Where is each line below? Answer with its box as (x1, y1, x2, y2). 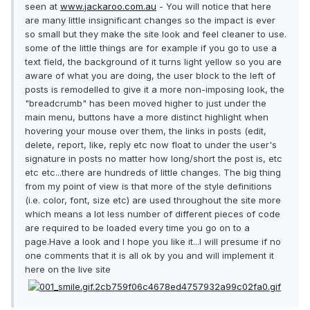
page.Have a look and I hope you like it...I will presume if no (25, 236, 281, 248)
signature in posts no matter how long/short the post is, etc (25, 153, 282, 165)
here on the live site (25, 264, 111, 275)
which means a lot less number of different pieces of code (25, 208, 280, 220)
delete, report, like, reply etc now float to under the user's (25, 139, 277, 151)
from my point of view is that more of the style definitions (25, 181, 272, 192)
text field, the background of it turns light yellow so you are (25, 56, 282, 68)
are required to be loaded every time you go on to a (25, 222, 250, 234)
